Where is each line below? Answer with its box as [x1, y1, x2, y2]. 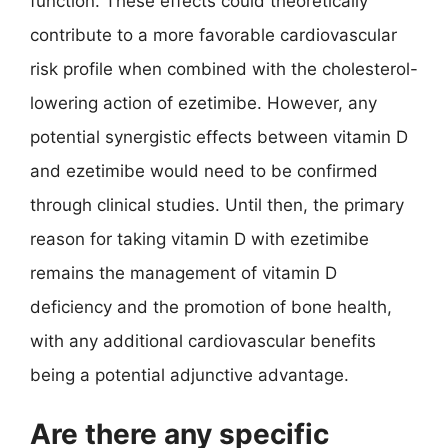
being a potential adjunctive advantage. [30, 365, 349, 385]
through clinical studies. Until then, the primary [30, 195, 404, 215]
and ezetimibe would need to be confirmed [30, 161, 378, 181]
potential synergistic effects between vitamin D [30, 127, 408, 147]
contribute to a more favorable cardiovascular [30, 25, 397, 45]
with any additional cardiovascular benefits [30, 331, 376, 351]
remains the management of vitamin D [30, 263, 337, 283]
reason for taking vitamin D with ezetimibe [30, 229, 369, 249]
